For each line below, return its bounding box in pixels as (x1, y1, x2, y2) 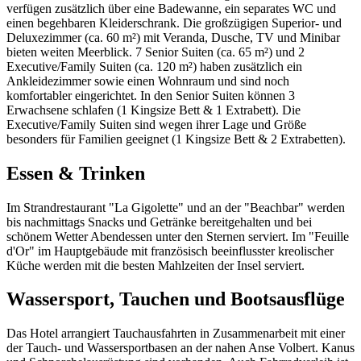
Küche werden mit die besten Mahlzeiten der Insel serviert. (6, 258, 305, 272)
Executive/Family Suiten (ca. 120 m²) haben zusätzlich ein (6, 59, 302, 73)
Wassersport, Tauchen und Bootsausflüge (6, 288, 345, 310)
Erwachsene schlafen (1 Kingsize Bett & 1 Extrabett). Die (6, 102, 301, 117)
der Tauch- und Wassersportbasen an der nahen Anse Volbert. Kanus (6, 341, 355, 355)
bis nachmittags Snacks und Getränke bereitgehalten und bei (6, 214, 312, 229)
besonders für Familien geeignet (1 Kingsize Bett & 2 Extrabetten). (6, 131, 346, 146)
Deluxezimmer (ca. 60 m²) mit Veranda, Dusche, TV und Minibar (6, 30, 340, 44)
